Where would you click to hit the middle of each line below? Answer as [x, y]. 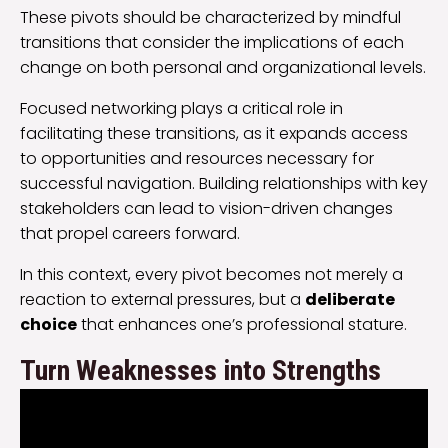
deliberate [350, 299]
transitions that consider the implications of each [212, 42]
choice [48, 324]
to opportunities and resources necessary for [197, 158]
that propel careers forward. [130, 233]
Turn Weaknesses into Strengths [200, 370]
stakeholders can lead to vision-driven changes [206, 208]
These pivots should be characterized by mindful [210, 17]
